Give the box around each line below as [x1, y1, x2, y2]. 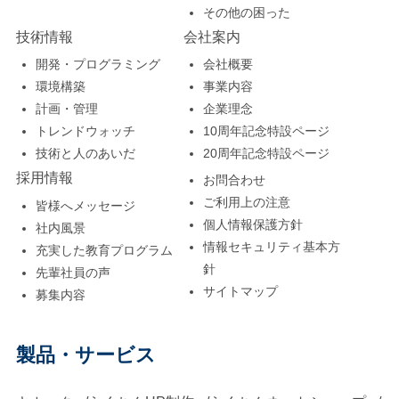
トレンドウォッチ [36, 125, 136, 139]
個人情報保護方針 [203, 217, 304, 232]
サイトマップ [203, 284, 279, 298]
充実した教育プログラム [36, 243, 174, 257]
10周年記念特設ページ [203, 125, 330, 139]
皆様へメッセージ [36, 199, 136, 213]
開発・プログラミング [36, 58, 161, 72]
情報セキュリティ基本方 [203, 240, 341, 254]
